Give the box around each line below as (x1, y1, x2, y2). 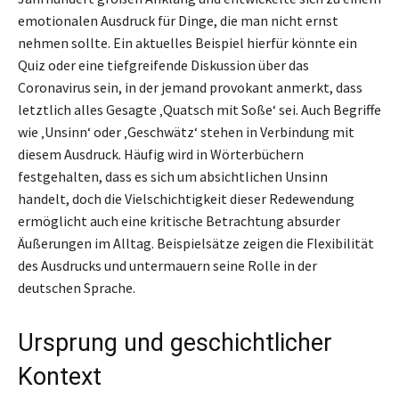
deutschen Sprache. (18, 279, 135, 297)
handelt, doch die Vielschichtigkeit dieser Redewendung (18, 190, 354, 208)
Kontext (18, 362, 102, 392)
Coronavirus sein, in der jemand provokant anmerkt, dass (18, 78, 362, 97)
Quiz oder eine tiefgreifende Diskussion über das (18, 56, 309, 75)
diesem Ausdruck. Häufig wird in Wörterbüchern (18, 145, 304, 164)
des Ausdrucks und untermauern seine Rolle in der (18, 256, 317, 275)
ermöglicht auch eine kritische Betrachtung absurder (18, 212, 340, 231)
